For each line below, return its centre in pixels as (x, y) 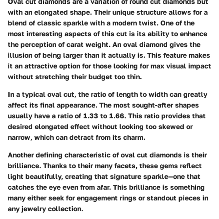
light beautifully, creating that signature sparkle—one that (104, 176)
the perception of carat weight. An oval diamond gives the (104, 44)
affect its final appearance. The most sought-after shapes (103, 105)
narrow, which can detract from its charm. (77, 137)
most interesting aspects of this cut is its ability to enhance (108, 33)
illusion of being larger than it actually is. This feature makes (109, 55)
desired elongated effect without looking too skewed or (100, 126)
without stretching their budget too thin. (75, 76)
